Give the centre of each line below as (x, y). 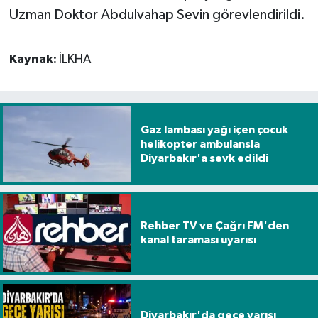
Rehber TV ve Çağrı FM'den (214, 226)
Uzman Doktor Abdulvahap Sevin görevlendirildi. (157, 15)
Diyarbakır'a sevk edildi (204, 158)
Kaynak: (34, 59)
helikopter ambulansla (200, 144)
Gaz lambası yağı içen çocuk (214, 130)
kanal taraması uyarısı (198, 240)
